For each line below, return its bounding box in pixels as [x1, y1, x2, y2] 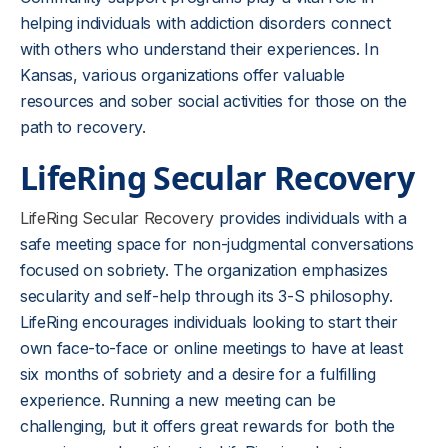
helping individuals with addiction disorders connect [20, 13, 391, 33]
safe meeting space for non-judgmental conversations [20, 234, 414, 254]
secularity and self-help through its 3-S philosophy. [20, 286, 393, 306]
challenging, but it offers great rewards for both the [20, 416, 396, 436]
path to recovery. [20, 117, 146, 137]
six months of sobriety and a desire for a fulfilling [20, 364, 376, 384]
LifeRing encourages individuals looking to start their [20, 312, 398, 332]
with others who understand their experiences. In [20, 39, 379, 59]
